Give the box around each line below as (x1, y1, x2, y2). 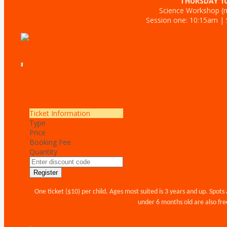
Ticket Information (29, 108, 90, 118)
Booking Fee (29, 137, 71, 147)
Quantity (29, 147, 57, 157)
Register (33, 169, 58, 176)
